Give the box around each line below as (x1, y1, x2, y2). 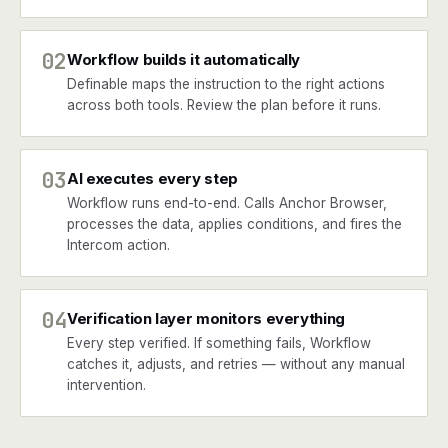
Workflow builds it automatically (67, 50, 300, 69)
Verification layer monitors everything (67, 309, 345, 328)
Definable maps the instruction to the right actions (67, 76, 385, 92)
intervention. (67, 377, 146, 393)
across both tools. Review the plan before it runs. (67, 97, 381, 113)
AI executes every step (67, 169, 238, 188)
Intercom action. (67, 237, 170, 253)
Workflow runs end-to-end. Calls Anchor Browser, (67, 195, 387, 211)
